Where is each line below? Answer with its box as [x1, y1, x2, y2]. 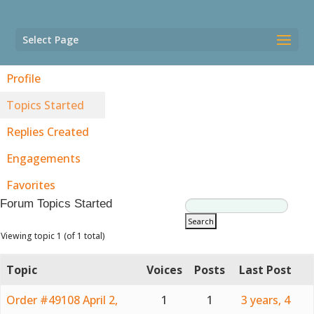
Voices [146, 262, 183, 278]
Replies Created [6, 124, 89, 139]
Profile [6, 71, 41, 86]
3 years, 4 [240, 292, 290, 308]
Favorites [6, 177, 55, 193]
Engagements [6, 151, 81, 166]
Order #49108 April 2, [6, 292, 118, 308]
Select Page [22, 33, 79, 46]
